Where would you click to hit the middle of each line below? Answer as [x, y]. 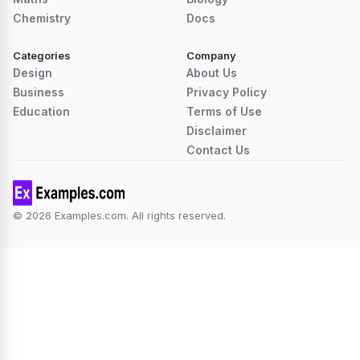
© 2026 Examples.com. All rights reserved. [119, 216]
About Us [212, 73]
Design [33, 73]
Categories [42, 56]
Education [41, 112]
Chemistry [42, 18]
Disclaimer [217, 131]
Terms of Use [224, 112]
